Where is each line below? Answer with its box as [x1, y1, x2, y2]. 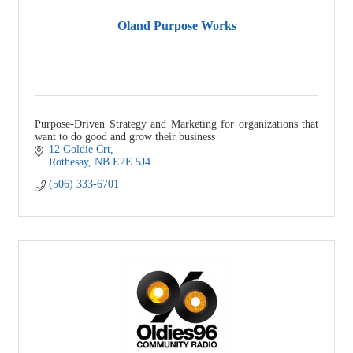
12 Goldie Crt [48, 143, 110, 155]
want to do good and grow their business [35, 130, 215, 143]
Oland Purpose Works [117, 19, 236, 33]
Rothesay [48, 155, 88, 168]
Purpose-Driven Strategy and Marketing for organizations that [35, 117, 318, 130]
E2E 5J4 [112, 155, 150, 168]
